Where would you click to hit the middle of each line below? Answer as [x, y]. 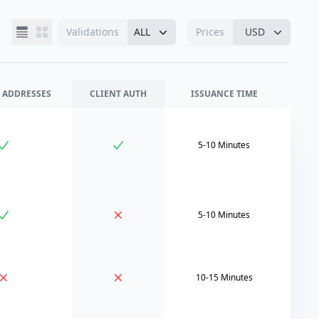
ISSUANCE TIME [224, 93]
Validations [93, 31]
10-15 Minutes [224, 277]
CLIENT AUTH [118, 93]
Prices [210, 31]
